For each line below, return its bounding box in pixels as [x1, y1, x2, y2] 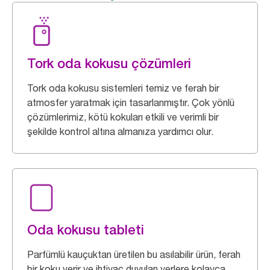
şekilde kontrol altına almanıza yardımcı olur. [27, 125, 213, 137]
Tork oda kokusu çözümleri [27, 55, 191, 71]
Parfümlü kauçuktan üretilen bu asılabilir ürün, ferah [27, 248, 240, 260]
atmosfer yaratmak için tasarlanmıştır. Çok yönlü [27, 96, 234, 108]
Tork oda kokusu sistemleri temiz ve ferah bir [27, 82, 219, 94]
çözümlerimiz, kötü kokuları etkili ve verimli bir [27, 111, 219, 123]
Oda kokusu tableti [27, 222, 144, 237]
